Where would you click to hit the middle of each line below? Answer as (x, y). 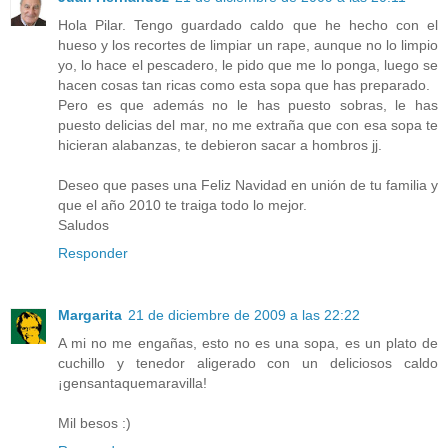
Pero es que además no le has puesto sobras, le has (248, 105)
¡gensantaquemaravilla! (132, 383)
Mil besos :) (94, 423)
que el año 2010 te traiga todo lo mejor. (182, 205)
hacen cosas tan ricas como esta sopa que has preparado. (244, 85)
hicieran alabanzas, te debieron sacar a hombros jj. (220, 145)
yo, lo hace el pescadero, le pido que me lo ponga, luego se (248, 65)
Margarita (90, 315)
